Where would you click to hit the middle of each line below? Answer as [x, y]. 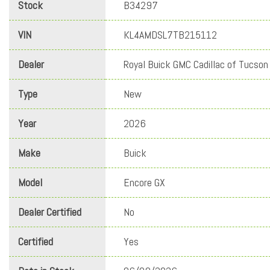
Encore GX [144, 183]
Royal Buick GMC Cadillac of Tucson [196, 64]
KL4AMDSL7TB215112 [170, 35]
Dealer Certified [50, 212]
